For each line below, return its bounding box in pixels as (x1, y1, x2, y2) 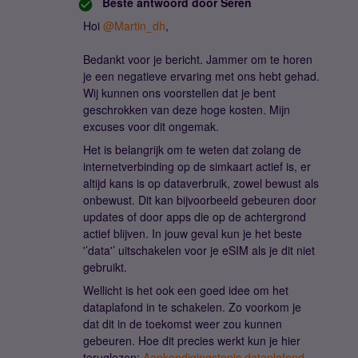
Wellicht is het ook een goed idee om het (83, 282, 288, 298)
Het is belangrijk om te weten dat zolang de (83, 141, 301, 157)
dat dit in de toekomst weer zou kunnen (83, 316, 282, 332)
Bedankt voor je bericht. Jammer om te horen (83, 51, 312, 67)
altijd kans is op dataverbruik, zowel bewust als (83, 175, 319, 191)
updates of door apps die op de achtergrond (83, 209, 306, 225)
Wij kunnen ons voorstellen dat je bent (83, 85, 276, 101)
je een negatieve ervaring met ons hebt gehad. (83, 68, 320, 84)
